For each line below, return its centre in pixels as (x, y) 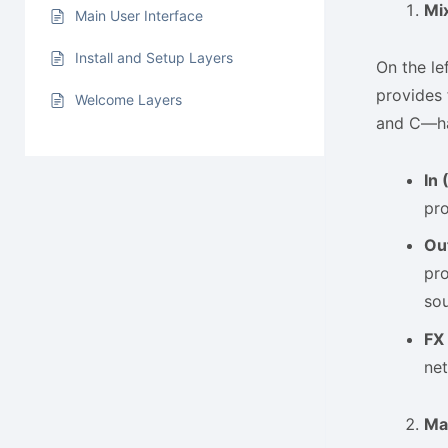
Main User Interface (139, 16)
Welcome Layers (128, 100)
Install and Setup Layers (154, 58)
